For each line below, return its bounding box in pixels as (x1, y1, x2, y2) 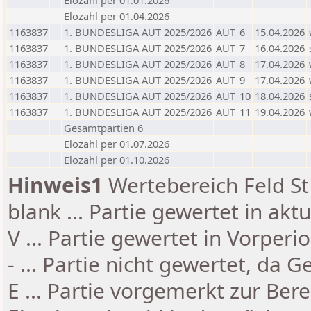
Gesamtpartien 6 (64, 121, 143, 135)
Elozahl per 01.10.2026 (64, 153, 169, 167)
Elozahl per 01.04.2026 (64, 9, 169, 23)
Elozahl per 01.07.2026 (64, 137, 169, 151)
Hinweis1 (8, 171, 103, 199)
